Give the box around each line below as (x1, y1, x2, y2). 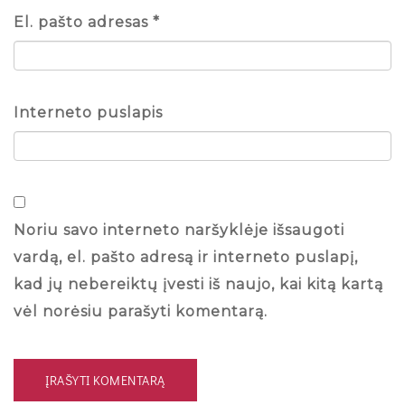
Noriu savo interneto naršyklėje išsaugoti (14, 221, 344, 239)
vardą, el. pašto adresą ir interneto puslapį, (14, 248, 358, 266)
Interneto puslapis (14, 103, 163, 121)
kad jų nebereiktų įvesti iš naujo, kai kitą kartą (14, 275, 383, 293)
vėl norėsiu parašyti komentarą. (14, 302, 268, 320)
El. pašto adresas (14, 13, 153, 31)
